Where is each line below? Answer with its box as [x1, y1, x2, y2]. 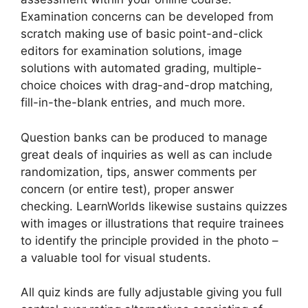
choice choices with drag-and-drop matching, [21, 78, 273, 93]
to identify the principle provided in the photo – [21, 233, 278, 247]
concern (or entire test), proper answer [21, 181, 234, 196]
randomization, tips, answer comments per [21, 164, 256, 179]
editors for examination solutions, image [21, 44, 242, 58]
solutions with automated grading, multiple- [21, 61, 262, 76]
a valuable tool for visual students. [21, 250, 211, 265]
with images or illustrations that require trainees [21, 216, 284, 230]
